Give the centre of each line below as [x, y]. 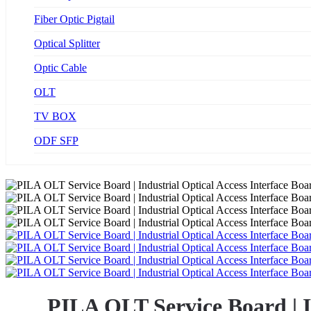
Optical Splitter [67, 43]
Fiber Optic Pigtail [74, 19]
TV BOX [55, 116]
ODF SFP [56, 141]
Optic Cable [60, 68]
